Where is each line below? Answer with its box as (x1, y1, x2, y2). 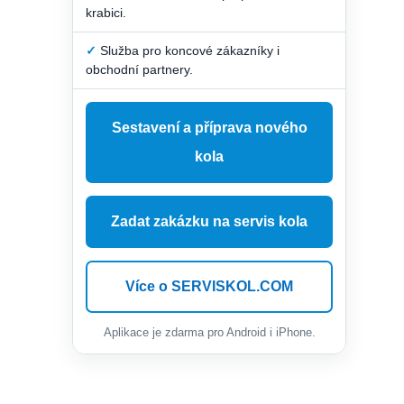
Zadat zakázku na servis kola (111, 213, 308, 229)
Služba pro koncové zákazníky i (96, 42, 280, 58)
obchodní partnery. (86, 61, 193, 77)
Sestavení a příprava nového (111, 119, 308, 135)
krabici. (86, 5, 126, 20)
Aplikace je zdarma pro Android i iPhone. (103, 325, 316, 339)
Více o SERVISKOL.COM (125, 278, 293, 294)
